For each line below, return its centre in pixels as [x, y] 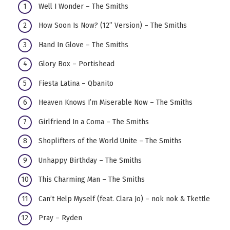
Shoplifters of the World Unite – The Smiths [110, 141]
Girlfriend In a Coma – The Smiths [94, 121]
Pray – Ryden [60, 218]
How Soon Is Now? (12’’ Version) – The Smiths [113, 25]
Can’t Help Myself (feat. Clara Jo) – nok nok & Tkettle [124, 198]
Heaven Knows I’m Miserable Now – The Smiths [116, 102]
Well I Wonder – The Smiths [83, 6]
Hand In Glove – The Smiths [83, 44]
